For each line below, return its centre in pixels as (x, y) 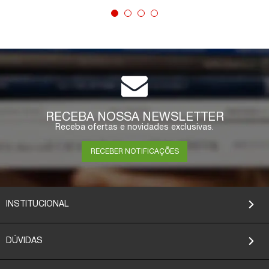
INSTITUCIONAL (37, 204)
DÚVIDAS (24, 241)
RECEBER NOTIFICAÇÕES (134, 152)
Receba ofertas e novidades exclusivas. (134, 128)
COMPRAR (143, 97)
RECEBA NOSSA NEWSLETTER (134, 118)
